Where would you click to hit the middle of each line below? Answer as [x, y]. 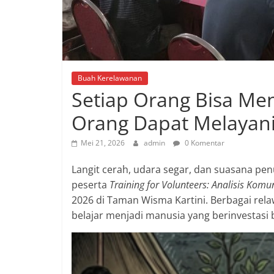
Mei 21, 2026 [103, 143]
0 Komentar [204, 143]
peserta [91, 185]
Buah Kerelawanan [110, 78]
